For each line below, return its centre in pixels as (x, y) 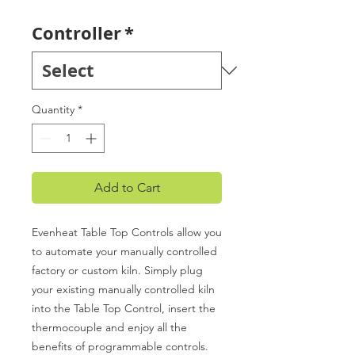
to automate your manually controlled (124, 252)
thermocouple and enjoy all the (109, 328)
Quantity (53, 110)
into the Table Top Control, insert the (124, 309)
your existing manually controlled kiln (123, 290)
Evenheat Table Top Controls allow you (127, 233)
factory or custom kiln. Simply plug (117, 271)
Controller (76, 33)
